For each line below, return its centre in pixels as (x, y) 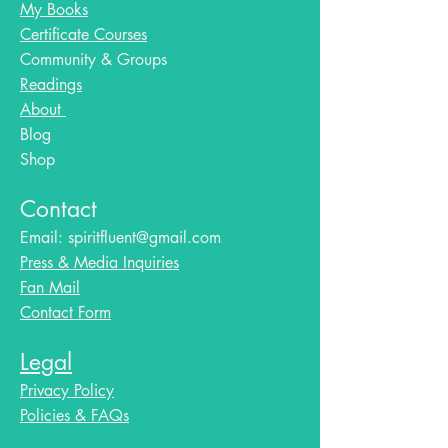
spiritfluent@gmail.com (144, 238)
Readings (51, 85)
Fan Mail (50, 288)
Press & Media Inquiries (99, 263)
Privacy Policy (67, 391)
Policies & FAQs (74, 416)
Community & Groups (93, 60)
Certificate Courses (83, 35)
